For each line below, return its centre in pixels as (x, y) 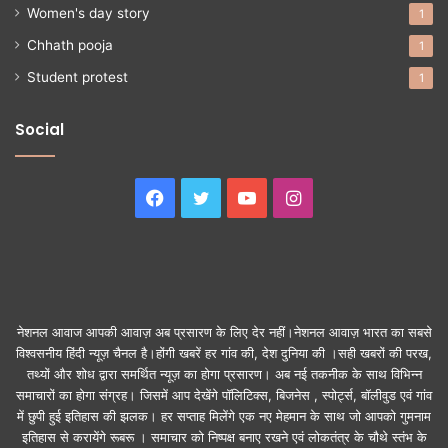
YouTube (292, 197)
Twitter (240, 197)
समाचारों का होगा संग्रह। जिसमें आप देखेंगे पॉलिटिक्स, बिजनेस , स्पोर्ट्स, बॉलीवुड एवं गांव (224, 394)
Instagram (343, 197)
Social (39, 129)
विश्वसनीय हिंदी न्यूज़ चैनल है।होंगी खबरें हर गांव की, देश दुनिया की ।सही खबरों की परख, (224, 352)
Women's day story (88, 12)
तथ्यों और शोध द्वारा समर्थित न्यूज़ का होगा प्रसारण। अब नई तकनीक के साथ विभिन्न (224, 373)
